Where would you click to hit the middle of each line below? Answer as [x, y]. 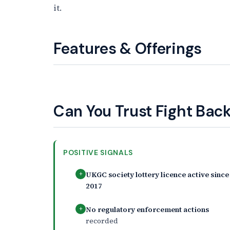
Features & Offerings [128, 48]
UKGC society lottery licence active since [157, 174]
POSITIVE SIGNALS [98, 152]
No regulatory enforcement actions [147, 209]
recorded [102, 221]
